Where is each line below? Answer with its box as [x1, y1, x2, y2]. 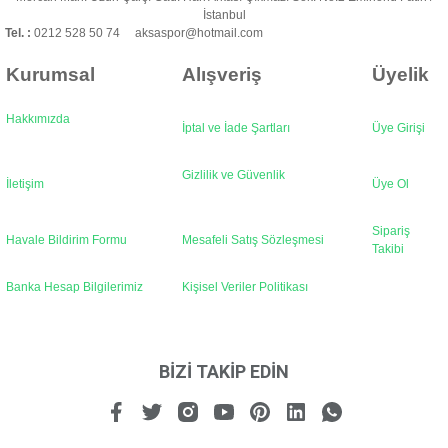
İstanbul [202, 8, 246, 22]
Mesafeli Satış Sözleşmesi [182, 233, 324, 247]
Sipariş [372, 224, 410, 238]
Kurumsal [6, 64, 95, 85]
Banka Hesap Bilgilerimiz [6, 280, 143, 294]
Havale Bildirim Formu [6, 233, 127, 247]
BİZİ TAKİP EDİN [159, 361, 289, 382]
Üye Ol [372, 177, 409, 191]
